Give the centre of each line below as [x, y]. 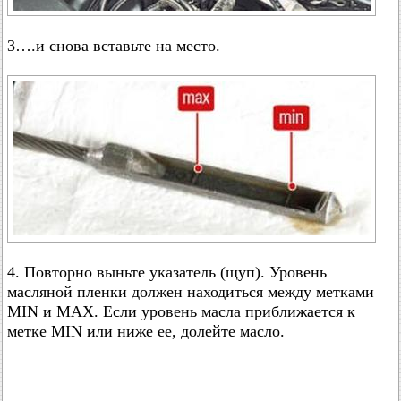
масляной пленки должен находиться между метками [191, 292]
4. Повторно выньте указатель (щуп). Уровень [167, 272]
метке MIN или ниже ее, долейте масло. [146, 331]
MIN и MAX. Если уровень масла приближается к [181, 311]
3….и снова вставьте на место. [114, 46]
